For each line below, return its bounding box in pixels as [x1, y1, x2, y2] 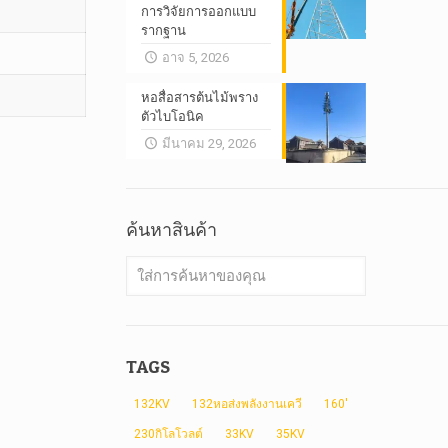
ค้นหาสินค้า [126, 219, 218, 240]
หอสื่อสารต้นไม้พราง [141, 90, 259, 105]
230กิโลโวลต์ [134, 427, 204, 441]
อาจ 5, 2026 [161, 50, 229, 65]
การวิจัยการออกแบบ [141, 4, 257, 19]
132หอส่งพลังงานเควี [192, 397, 303, 411]
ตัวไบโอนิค [141, 109, 205, 124]
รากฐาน [141, 23, 187, 38]
